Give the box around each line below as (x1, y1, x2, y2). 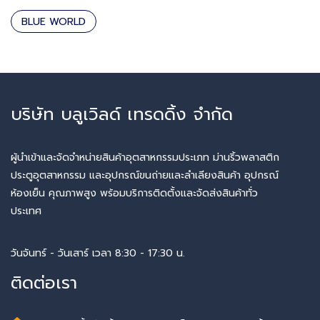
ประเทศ (11, 203, 41, 219)
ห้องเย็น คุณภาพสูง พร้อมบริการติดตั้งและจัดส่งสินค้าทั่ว (11, 185, 258, 201)
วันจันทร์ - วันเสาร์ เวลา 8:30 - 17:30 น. (11, 246, 185, 261)
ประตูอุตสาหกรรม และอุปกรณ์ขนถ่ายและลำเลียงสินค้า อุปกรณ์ (11, 167, 279, 183)
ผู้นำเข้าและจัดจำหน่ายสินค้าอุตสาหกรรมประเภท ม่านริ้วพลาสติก (11, 149, 279, 165)
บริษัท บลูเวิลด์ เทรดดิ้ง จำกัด (11, 101, 233, 127)
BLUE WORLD (21, 14, 86, 29)
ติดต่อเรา (11, 269, 77, 296)
